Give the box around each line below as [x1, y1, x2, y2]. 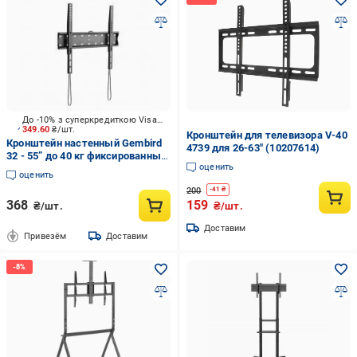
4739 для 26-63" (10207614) [186, 142, 320, 154]
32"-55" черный [6, 163, 80, 175]
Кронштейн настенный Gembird [6, 137, 163, 149]
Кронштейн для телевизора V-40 [186, 129, 347, 141]
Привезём [24, 230, 67, 241]
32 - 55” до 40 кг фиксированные [6, 150, 167, 162]
